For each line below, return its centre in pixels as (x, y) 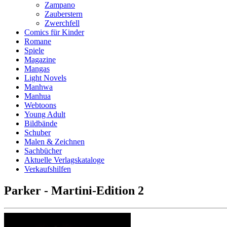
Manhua (37, 96)
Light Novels (45, 78)
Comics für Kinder (54, 32)
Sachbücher (43, 151)
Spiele (34, 50)
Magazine (40, 60)
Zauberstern (64, 14)
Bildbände (41, 123)
